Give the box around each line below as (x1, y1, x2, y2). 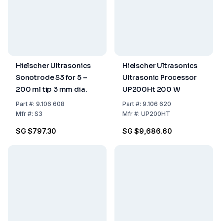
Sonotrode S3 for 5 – (16, 73, 87, 82)
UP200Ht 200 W (122, 85, 181, 94)
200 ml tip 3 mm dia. (16, 85, 87, 94)
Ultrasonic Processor (122, 73, 197, 82)
